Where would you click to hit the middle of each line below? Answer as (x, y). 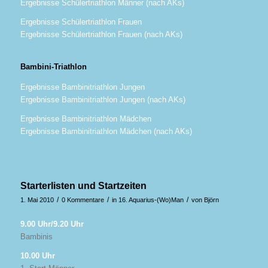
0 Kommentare (83, 200)
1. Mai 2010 (37, 200)
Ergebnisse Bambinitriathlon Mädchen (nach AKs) (106, 131)
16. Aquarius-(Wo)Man (151, 200)
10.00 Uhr (37, 255)
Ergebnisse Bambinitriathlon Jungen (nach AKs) (103, 99)
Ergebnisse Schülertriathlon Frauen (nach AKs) (101, 35)
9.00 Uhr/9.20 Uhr (52, 224)
